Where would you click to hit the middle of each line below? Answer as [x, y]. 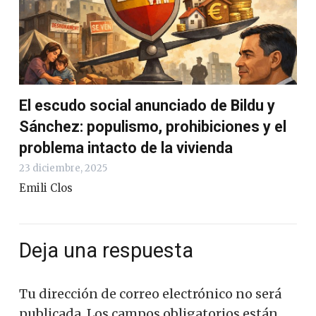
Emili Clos [46, 188]
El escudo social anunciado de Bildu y [147, 105]
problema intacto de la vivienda [126, 147]
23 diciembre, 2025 [63, 168]
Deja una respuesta [109, 250]
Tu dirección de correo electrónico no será [150, 294]
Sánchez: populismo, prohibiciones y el [153, 126]
